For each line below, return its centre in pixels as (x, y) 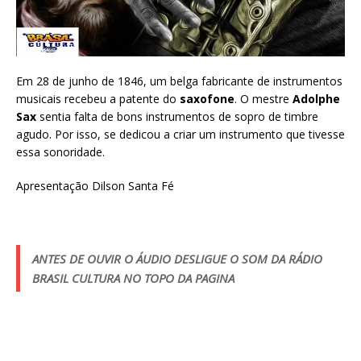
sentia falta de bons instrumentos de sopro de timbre (177, 116)
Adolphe (316, 98)
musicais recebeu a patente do (98, 98)
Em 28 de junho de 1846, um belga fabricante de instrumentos (179, 81)
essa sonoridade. (60, 151)
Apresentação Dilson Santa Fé (95, 185)
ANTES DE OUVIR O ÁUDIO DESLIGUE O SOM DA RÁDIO (177, 258)
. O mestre (263, 98)
